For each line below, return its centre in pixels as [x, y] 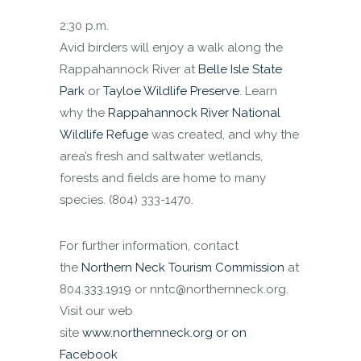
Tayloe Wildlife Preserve [171, 91]
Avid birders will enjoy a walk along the [171, 48]
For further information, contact [149, 246]
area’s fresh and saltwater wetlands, [161, 156]
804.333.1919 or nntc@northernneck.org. [174, 289]
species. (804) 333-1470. [127, 200]
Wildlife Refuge [104, 135]
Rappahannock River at [129, 69]
